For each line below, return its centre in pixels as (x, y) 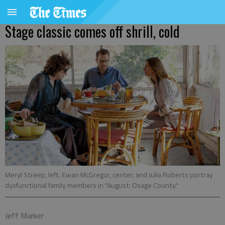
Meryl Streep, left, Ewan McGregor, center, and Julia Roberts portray (109, 175)
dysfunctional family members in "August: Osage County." (92, 186)
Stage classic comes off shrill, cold (92, 31)
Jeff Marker (24, 216)
